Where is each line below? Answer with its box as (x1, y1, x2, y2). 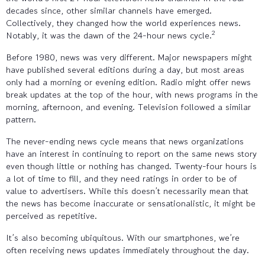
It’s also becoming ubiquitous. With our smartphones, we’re (6, 231, 240, 244)
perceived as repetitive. (6, 209, 97, 222)
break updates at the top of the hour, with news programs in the (6, 88, 258, 101)
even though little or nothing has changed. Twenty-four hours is (6, 159, 257, 172)
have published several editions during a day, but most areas (6, 63, 244, 76)
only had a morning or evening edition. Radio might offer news (6, 75, 251, 88)
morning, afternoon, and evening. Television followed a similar (6, 100, 251, 113)
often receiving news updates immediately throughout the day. (6, 243, 249, 256)
